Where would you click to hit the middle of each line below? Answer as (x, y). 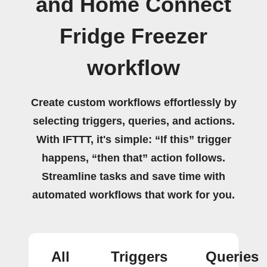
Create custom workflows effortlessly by (133, 103)
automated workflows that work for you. (133, 195)
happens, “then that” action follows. (133, 158)
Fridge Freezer (133, 36)
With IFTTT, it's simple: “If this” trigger (133, 139)
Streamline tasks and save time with (133, 176)
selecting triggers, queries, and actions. (133, 121)
